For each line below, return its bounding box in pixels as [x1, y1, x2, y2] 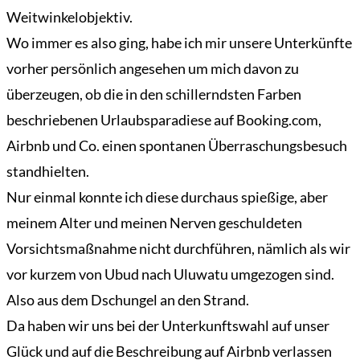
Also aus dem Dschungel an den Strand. [6, 291, 249, 309]
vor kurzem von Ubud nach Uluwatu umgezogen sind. [6, 265, 334, 284]
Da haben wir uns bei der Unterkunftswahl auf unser [6, 317, 329, 335]
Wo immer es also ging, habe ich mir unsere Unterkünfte [6, 34, 352, 52]
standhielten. [6, 162, 89, 181]
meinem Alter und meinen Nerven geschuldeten [6, 214, 302, 232]
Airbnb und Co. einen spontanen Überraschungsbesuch [6, 137, 347, 155]
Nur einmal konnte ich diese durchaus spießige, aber [6, 188, 328, 207]
